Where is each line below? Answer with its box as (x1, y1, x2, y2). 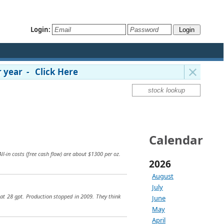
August (152, 171, 173, 180)
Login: (30, 24, 50, 34)
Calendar (149, 131, 203, 148)
